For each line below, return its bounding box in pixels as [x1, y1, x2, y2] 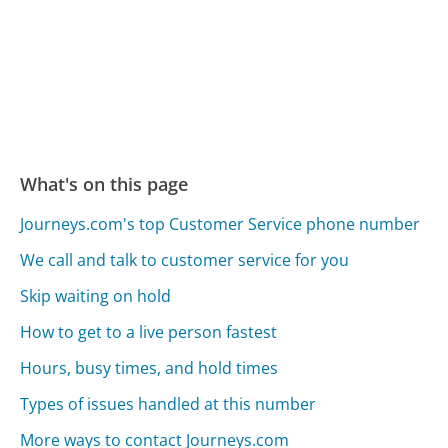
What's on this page [20, 172, 189, 197]
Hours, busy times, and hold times [20, 356, 279, 379]
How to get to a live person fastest [20, 320, 278, 343]
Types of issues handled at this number [20, 392, 317, 415]
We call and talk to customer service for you [20, 248, 350, 271]
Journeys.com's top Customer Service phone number [20, 212, 421, 235]
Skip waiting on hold [20, 284, 172, 307]
